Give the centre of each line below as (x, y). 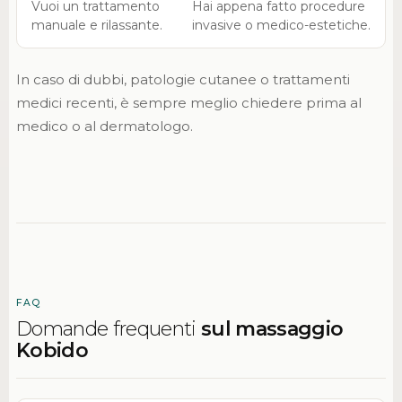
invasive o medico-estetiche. (281, 25)
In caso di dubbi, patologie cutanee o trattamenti (183, 80)
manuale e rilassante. (96, 25)
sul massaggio (272, 328)
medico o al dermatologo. (104, 127)
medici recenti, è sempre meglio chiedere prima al (188, 103)
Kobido (52, 350)
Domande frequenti (109, 328)
